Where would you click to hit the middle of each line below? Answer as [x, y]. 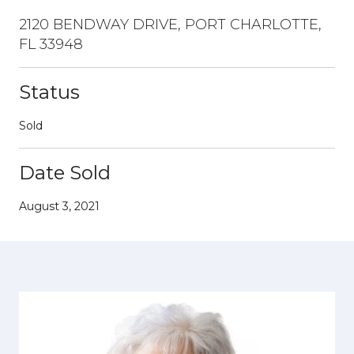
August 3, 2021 [59, 206]
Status [49, 92]
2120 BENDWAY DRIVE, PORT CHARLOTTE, [170, 24]
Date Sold [65, 172]
